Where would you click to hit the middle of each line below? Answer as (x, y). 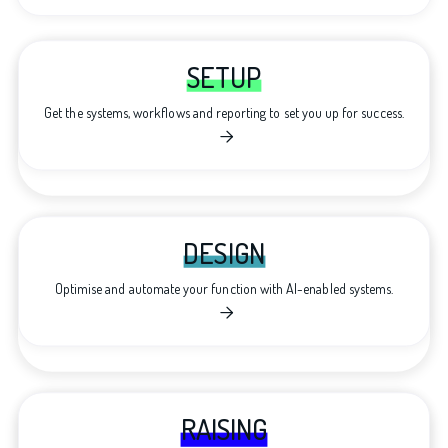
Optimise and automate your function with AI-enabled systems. (224, 288)
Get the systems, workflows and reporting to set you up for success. (224, 112)
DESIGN (224, 252)
